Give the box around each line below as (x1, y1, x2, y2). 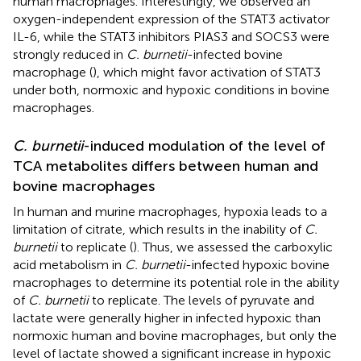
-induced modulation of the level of (83, 136, 326, 155)
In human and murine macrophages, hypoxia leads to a (13, 203, 327, 219)
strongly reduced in (13, 46, 127, 62)
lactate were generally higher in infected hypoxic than (13, 309, 321, 326)
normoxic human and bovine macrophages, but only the (13, 327, 337, 343)
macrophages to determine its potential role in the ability (13, 274, 339, 290)
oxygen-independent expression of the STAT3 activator (13, 10, 330, 27)
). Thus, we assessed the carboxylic (133, 239, 333, 255)
